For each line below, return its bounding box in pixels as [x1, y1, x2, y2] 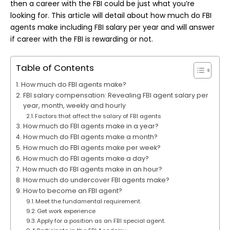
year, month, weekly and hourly [23, 101, 126, 110]
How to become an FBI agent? [23, 186, 122, 196]
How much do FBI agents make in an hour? [22, 165, 162, 174]
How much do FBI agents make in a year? [23, 122, 159, 131]
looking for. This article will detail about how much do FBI [10, 10, 212, 21]
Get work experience [37, 207, 96, 216]
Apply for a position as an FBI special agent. [37, 217, 166, 225]
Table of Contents [16, 62, 94, 74]
